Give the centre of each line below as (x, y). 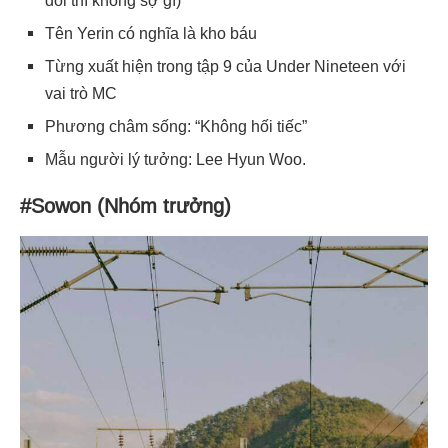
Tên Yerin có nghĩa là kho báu (151, 33)
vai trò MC (81, 93)
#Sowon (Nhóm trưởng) (125, 205)
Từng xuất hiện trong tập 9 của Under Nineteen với (225, 66)
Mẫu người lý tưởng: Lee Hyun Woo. (175, 159)
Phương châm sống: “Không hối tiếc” (176, 126)
